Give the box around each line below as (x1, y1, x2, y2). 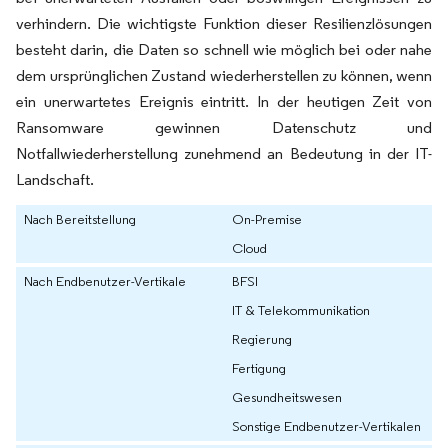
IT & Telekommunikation (232, 301, 370, 320)
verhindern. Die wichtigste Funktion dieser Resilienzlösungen (16, 14, 432, 34)
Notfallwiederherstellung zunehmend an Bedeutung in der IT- (16, 144, 432, 164)
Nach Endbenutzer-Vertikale (24, 272, 186, 291)
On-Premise (232, 210, 302, 229)
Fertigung (232, 359, 286, 378)
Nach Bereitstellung (24, 210, 136, 229)
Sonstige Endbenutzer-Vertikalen (232, 417, 421, 436)
